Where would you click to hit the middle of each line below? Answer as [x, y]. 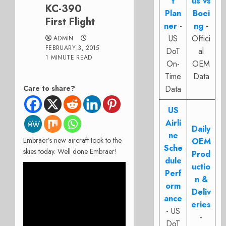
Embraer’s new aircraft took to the [72, 140]
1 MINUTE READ [69, 58]
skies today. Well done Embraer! [70, 151]
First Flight [70, 22]
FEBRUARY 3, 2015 [72, 48]
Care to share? [49, 88]
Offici [201, 39]
